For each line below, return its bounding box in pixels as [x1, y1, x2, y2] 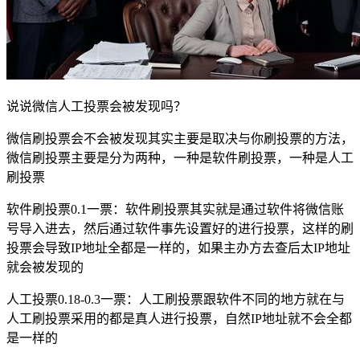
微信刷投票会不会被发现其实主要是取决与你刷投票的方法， [6, 131, 354, 145]
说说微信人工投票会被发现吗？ [6, 99, 186, 113]
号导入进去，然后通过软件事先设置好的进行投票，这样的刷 [6, 221, 354, 235]
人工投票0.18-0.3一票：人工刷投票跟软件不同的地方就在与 [6, 292, 345, 306]
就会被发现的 [6, 260, 84, 274]
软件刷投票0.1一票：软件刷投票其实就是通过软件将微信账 [6, 202, 344, 216]
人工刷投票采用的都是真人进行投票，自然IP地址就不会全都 [6, 311, 352, 325]
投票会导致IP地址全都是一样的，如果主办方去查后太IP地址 [6, 240, 350, 255]
